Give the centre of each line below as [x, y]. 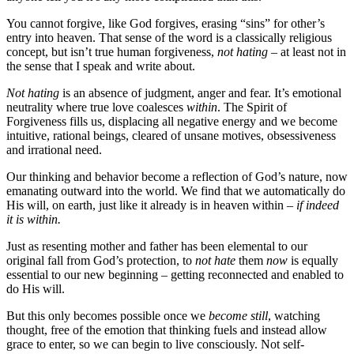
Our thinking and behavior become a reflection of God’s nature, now [177, 176]
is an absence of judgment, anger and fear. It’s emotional [202, 92]
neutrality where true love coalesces [96, 107]
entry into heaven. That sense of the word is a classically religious [169, 37]
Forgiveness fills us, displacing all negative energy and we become [172, 121]
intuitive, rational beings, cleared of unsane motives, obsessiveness [171, 135]
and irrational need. [54, 149]
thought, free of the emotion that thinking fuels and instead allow [167, 330]
